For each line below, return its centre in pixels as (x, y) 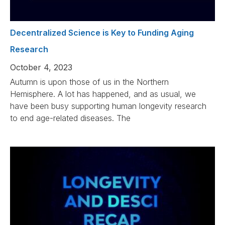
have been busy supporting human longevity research (108, 106)
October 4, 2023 (41, 68)
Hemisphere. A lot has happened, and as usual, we (103, 94)
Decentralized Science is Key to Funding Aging (102, 33)
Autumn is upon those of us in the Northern (89, 82)
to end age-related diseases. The (70, 118)
